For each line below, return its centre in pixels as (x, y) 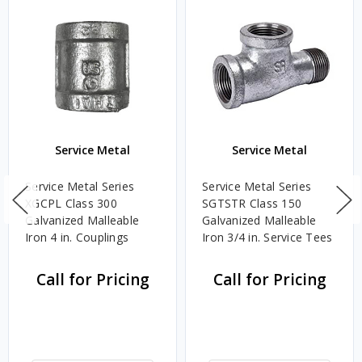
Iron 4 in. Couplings (77, 237)
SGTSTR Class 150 (252, 203)
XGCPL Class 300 (71, 203)
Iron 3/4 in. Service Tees (267, 237)
